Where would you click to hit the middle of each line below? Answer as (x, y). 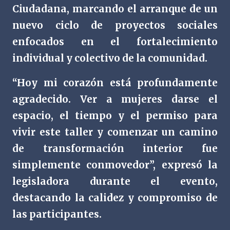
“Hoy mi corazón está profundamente (115, 83)
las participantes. (57, 214)
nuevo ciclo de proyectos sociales (115, 25)
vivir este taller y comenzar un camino (115, 132)
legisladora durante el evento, (115, 181)
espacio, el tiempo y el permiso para (115, 116)
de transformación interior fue (115, 149)
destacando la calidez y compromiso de (115, 198)
